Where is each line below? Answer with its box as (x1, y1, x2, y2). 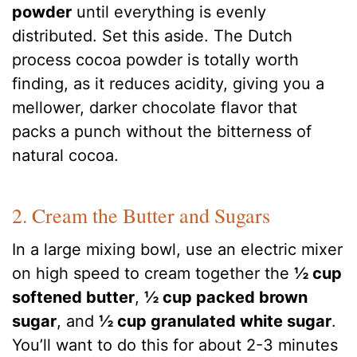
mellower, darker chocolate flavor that (12, 98, 298, 118)
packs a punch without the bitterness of (12, 122, 312, 142)
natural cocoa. (12, 146, 120, 166)
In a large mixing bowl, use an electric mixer (12, 239, 343, 259)
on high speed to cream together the (12, 263, 295, 283)
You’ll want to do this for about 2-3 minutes (12, 335, 339, 355)
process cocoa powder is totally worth (12, 50, 300, 70)
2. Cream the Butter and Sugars (12, 201, 271, 229)
